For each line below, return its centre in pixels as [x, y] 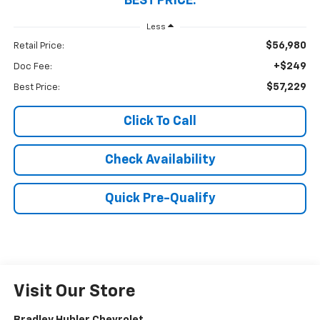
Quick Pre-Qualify [160, 199]
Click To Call [160, 122]
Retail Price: [39, 46]
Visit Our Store [74, 292]
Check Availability [160, 160]
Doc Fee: [32, 67]
